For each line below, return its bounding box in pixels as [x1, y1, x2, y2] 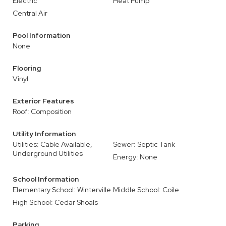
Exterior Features [13, 96, 74, 105]
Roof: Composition [13, 107, 72, 116]
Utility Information [13, 129, 76, 138]
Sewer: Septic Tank [113, 140, 175, 149]
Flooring [13, 64, 41, 73]
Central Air [13, 9, 47, 18]
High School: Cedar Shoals [13, 198, 98, 207]
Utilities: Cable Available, [13, 140, 92, 149]
